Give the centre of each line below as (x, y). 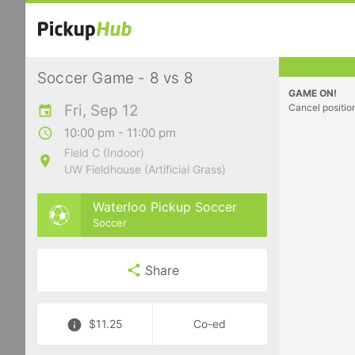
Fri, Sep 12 (101, 111)
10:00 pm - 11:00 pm (120, 133)
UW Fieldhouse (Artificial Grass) (145, 169)
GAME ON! (313, 93)
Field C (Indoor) (104, 153)
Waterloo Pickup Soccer (165, 206)
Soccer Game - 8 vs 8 (115, 78)
